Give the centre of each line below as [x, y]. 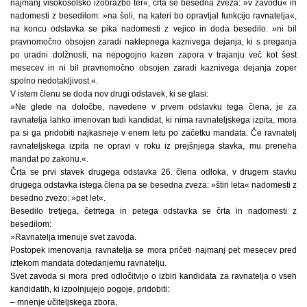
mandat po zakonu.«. [49, 159]
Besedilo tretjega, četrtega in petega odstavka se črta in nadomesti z [153, 211]
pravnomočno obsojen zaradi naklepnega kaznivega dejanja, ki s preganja [153, 41]
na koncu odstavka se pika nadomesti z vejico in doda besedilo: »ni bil [153, 28]
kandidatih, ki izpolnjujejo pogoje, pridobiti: [90, 289]
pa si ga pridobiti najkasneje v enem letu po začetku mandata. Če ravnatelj [153, 133]
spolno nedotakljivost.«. [54, 81]
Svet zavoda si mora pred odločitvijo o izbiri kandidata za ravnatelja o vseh [153, 276]
